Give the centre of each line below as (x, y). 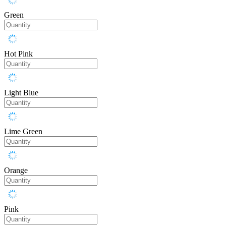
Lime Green (23, 131)
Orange (16, 170)
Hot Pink (18, 53)
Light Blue (21, 92)
